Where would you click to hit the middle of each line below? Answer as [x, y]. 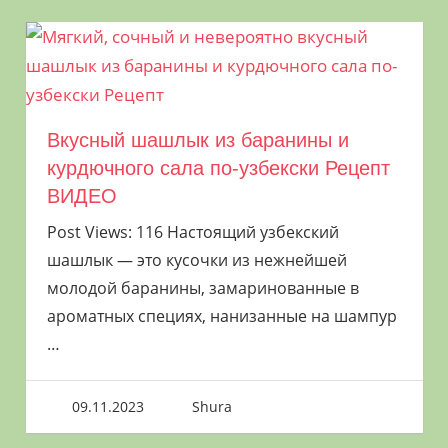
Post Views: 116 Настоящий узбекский [192, 232]
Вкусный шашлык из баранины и [197, 140]
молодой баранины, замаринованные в [202, 288]
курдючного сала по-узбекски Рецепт [218, 168]
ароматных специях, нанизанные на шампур [221, 316]
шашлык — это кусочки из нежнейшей [196, 260]
